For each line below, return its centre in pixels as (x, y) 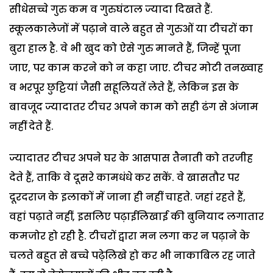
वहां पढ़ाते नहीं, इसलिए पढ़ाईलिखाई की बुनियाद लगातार (136, 216)
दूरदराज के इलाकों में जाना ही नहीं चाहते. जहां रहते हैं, (127, 197)
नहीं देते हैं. (31, 126)
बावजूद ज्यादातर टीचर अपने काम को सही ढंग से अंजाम (134, 107)
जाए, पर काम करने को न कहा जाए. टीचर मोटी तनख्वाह (136, 68)
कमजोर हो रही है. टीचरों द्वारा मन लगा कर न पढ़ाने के (129, 236)
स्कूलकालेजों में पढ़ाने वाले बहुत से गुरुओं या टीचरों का (131, 29)
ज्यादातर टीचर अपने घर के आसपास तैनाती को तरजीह (131, 158)
